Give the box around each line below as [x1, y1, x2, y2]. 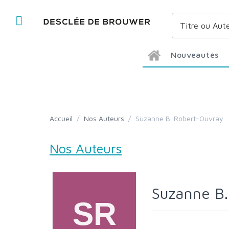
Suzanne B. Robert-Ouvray [140, 114, 223, 123]
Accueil [54, 114, 73, 123]
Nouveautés [176, 50, 219, 59]
